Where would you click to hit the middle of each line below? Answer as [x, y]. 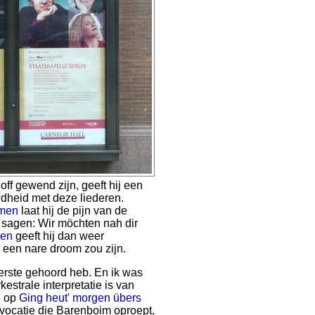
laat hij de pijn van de [73, 211]
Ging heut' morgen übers [80, 298]
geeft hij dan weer [58, 236]
